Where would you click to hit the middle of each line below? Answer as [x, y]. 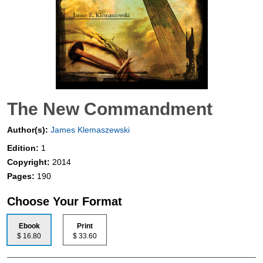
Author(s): [28, 130]
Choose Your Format [65, 202]
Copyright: [30, 162]
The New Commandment [110, 109]
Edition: [24, 148]
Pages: [22, 176]
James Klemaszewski [89, 130]
